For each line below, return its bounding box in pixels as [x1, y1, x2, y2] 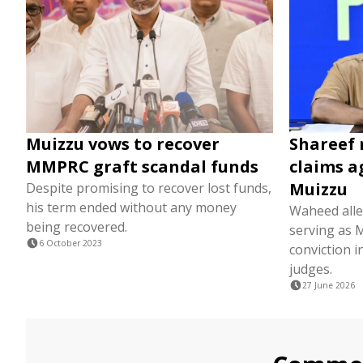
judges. [289, 260, 332, 278]
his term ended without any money [26, 199, 237, 216]
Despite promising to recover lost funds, [26, 179, 271, 197]
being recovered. [26, 218, 127, 236]
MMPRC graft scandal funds [26, 156, 258, 177]
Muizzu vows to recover [26, 133, 220, 155]
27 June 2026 [302, 280, 355, 291]
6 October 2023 [39, 237, 102, 249]
